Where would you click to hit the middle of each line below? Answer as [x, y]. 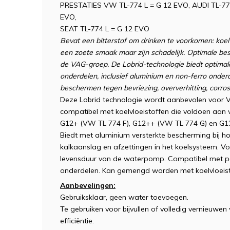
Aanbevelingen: [88, 185]
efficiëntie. [77, 221]
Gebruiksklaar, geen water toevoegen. [124, 197]
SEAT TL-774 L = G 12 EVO [105, 29]
